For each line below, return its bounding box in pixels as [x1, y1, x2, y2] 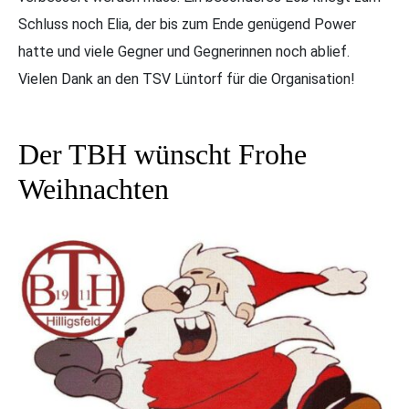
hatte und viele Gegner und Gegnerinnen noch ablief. [18, 42, 350, 60]
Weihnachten [18, 172, 169, 205]
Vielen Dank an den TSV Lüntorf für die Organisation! [18, 69, 355, 88]
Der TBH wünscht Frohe [18, 137, 307, 171]
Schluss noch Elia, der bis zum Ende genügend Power [18, 15, 356, 33]
